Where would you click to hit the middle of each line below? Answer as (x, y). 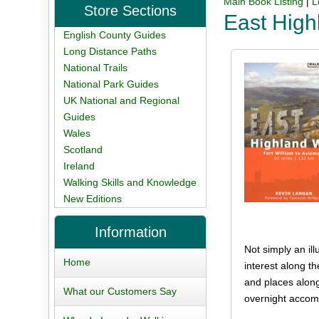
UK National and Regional (122, 100)
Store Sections (131, 10)
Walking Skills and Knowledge (130, 182)
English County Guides (115, 35)
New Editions (93, 198)
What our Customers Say (120, 292)
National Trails (96, 67)
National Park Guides (111, 84)
